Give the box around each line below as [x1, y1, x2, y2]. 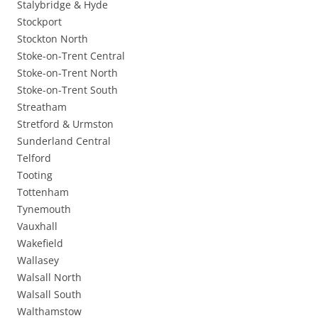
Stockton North [17, 32, 88, 46]
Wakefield [17, 236, 63, 251]
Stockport [17, 15, 62, 29]
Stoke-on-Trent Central [17, 49, 125, 63]
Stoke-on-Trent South [17, 83, 118, 97]
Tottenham [17, 185, 69, 199]
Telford [17, 151, 51, 165]
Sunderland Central [17, 134, 111, 148]
